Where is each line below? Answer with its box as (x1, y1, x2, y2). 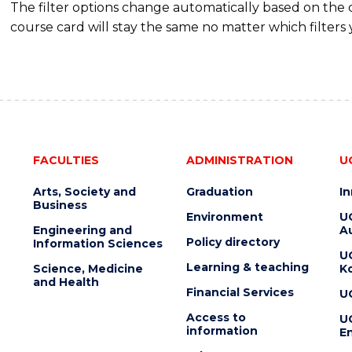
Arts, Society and (32, 184, 136, 199)
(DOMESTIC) (134, 2, 225, 20)
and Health (32, 274, 99, 289)
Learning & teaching (185, 259, 309, 274)
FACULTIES (32, 152, 99, 167)
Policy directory (185, 234, 280, 249)
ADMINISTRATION (185, 152, 293, 167)
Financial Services (185, 284, 294, 299)
